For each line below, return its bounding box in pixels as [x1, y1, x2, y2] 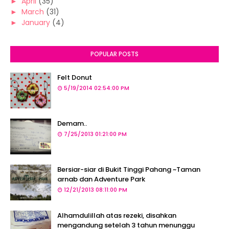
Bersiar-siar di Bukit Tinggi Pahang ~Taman [57, 165, 200, 174]
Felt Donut [57, 73, 92, 82]
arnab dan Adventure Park [57, 174, 145, 184]
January [21, 17, 50, 28]
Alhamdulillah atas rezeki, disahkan [57, 211, 176, 220]
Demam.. [57, 119, 87, 128]
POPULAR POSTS [90, 50, 139, 58]
